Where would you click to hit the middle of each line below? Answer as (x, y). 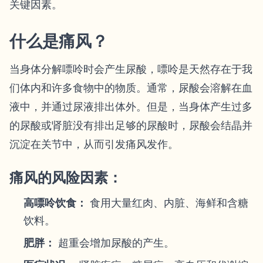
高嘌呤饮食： (55, 203)
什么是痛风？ (59, 41)
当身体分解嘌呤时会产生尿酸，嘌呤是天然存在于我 (131, 69)
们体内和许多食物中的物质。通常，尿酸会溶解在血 (131, 88)
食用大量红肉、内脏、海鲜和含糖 (168, 203)
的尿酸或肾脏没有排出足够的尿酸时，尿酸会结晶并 (131, 125)
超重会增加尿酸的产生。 (115, 243)
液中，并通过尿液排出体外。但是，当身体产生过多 (131, 107)
